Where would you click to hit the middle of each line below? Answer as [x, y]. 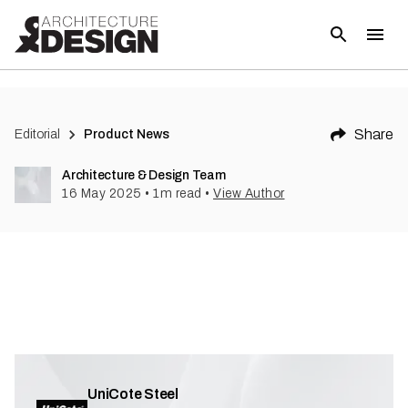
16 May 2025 [102, 194]
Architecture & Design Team [144, 175]
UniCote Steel [133, 394]
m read [181, 194]
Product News [127, 134]
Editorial [37, 134]
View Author [249, 194]
